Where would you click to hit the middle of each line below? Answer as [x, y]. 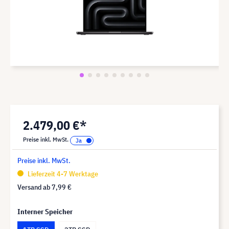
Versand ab [35, 187]
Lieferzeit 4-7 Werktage [62, 174]
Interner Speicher [45, 211]
